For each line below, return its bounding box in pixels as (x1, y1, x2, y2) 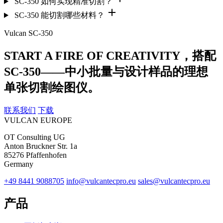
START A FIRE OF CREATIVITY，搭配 (4, 49, 216, 62)
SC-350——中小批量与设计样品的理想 (4, 65, 208, 78)
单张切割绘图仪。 (4, 81, 100, 94)
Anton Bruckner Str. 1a (4, 141, 77, 150)
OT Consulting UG (4, 132, 65, 141)
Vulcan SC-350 (4, 29, 53, 37)
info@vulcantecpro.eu (66, 176, 136, 185)
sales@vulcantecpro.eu (138, 176, 210, 185)
